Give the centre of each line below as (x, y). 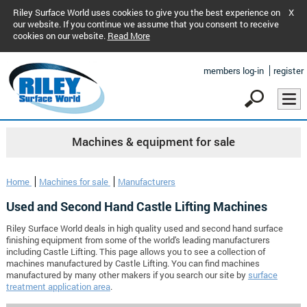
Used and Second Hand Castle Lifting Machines (136, 207)
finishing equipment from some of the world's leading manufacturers (138, 240)
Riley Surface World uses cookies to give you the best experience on (146, 12)
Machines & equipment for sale (153, 142)
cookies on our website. (60, 36)
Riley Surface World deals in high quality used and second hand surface (144, 229)
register (288, 71)
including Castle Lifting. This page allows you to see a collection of (135, 252)
